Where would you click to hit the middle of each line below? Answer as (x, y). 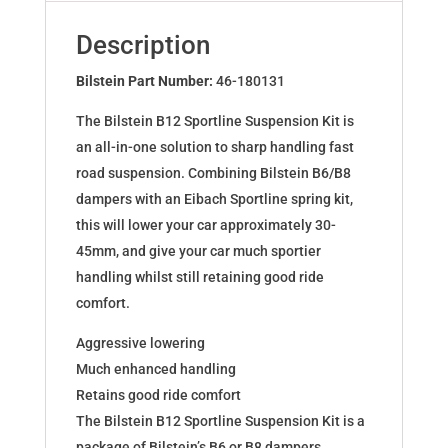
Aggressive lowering (140, 343)
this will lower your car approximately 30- (205, 225)
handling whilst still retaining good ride (199, 277)
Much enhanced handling (155, 369)
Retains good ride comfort (158, 395)
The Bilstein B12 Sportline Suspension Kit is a (220, 421)
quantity (70, 157)
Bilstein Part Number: (145, 81)
